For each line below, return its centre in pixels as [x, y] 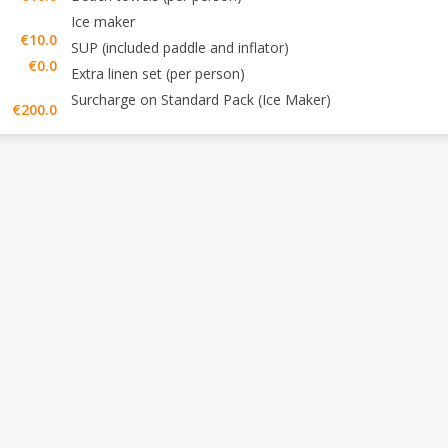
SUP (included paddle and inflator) [180, 47]
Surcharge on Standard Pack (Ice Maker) [201, 99]
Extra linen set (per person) [158, 73]
